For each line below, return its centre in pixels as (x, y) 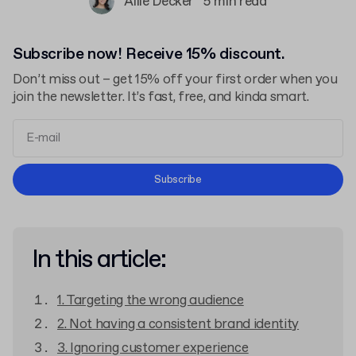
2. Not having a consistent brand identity (178, 325)
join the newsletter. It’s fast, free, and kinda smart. (161, 97)
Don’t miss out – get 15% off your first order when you (175, 80)
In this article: (99, 260)
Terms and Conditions (224, 174)
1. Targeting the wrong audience (151, 301)
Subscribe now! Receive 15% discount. (149, 54)
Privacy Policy (70, 189)
